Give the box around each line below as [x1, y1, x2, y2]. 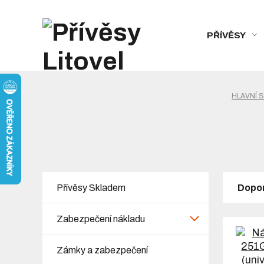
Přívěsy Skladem [57, 182, 126, 193]
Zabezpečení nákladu [57, 213, 145, 224]
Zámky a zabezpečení [57, 245, 148, 255]
